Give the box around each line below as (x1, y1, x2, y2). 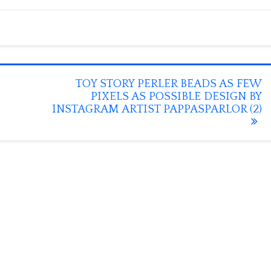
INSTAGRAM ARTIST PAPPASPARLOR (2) (52, 103, 262, 116)
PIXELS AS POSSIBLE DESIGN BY (91, 90, 262, 103)
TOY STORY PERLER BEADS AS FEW (76, 77, 262, 90)
